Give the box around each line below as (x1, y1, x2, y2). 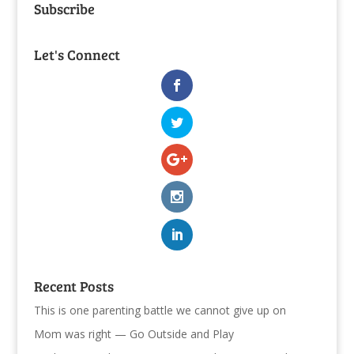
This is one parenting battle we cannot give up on (33, 302, 286, 318)
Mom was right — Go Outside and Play (33, 326, 234, 341)
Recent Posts (33, 276, 114, 296)
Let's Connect (33, 44, 120, 64)
